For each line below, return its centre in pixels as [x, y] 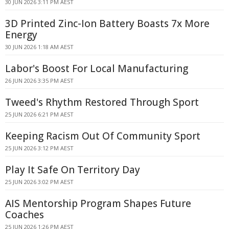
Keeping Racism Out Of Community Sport [103, 136]
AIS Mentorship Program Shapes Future [98, 203]
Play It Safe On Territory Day [73, 170]
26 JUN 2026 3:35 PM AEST [39, 81]
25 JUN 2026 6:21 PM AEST [39, 114]
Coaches [25, 215]
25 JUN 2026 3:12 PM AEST [39, 148]
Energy [21, 35]
